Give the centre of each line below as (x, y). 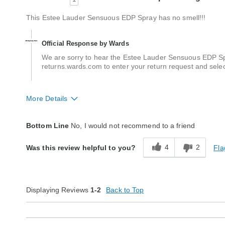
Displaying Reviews (58, 190)
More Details (47, 98)
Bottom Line (48, 126)
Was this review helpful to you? (81, 148)
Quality (39, 121)
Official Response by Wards (85, 43)
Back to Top (125, 190)
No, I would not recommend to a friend (132, 126)
